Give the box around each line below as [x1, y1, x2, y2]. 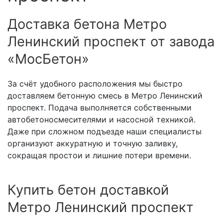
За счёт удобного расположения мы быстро [7, 79, 183, 89]
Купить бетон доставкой [7, 182, 169, 199]
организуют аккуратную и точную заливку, [7, 138, 178, 149]
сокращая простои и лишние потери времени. [7, 150, 191, 161]
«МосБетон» [7, 51, 89, 68]
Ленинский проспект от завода [7, 33, 215, 50]
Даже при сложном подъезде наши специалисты [7, 126, 202, 137]
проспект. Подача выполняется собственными [7, 103, 192, 113]
